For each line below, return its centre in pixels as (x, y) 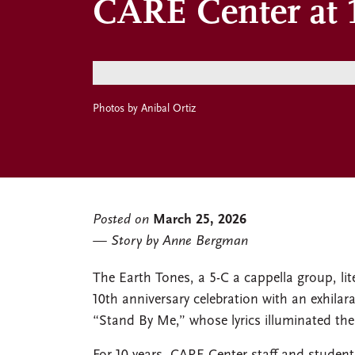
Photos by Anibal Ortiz (144, 109)
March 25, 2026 (200, 219)
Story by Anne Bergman (179, 241)
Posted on (121, 219)
